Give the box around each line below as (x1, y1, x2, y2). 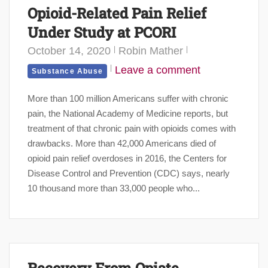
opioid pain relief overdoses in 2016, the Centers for (28, 153, 227, 164)
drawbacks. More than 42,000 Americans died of (28, 138, 216, 149)
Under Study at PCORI (28, 23, 176, 42)
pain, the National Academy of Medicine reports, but (28, 108, 228, 119)
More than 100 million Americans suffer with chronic (28, 93, 229, 104)
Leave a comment (115, 64, 200, 77)
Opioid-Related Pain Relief (28, 4, 206, 23)
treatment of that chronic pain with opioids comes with (28, 123, 236, 134)
